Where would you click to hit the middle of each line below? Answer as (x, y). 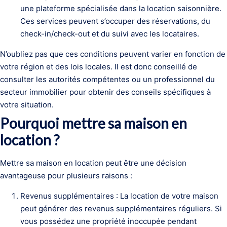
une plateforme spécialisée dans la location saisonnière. (121, 8)
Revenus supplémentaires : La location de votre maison (119, 196)
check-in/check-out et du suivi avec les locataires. (110, 34)
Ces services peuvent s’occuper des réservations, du (115, 21)
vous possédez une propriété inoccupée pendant (108, 221)
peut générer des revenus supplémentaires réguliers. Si (121, 209)
